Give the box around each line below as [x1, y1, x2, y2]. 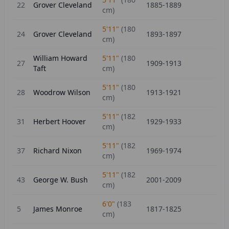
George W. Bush [33, 175, 88, 185]
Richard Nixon [33, 146, 82, 155]
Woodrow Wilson [33, 87, 90, 97]
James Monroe [33, 204, 82, 214]
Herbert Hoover [33, 117, 86, 126]
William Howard [33, 53, 87, 63]
